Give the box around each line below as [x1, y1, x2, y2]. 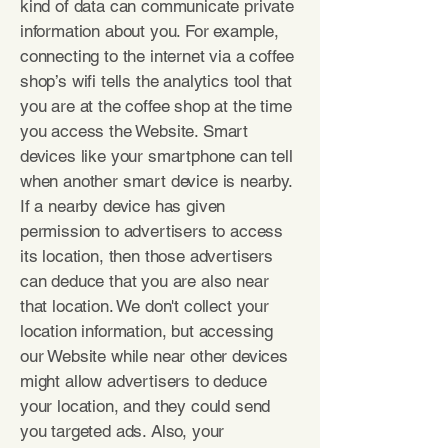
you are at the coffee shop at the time [20, 96, 292, 116]
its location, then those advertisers [20, 246, 273, 266]
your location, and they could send [20, 396, 271, 416]
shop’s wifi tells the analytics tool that [20, 71, 293, 91]
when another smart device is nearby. [20, 171, 292, 191]
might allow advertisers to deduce [20, 371, 267, 391]
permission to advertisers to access [20, 221, 284, 241]
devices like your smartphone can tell [20, 146, 293, 166]
